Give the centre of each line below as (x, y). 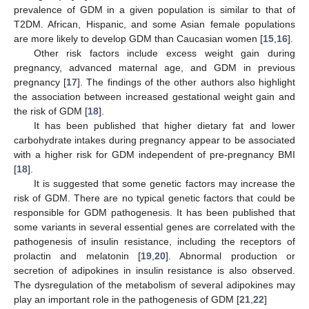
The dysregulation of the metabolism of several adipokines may (154, 285)
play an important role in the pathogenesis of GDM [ (127, 299)
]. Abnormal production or (230, 256)
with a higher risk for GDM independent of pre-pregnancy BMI (154, 154)
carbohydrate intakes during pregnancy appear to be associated (154, 140)
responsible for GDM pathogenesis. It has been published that (154, 212)
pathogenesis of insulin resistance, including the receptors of (154, 241)
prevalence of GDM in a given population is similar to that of (154, 9)
